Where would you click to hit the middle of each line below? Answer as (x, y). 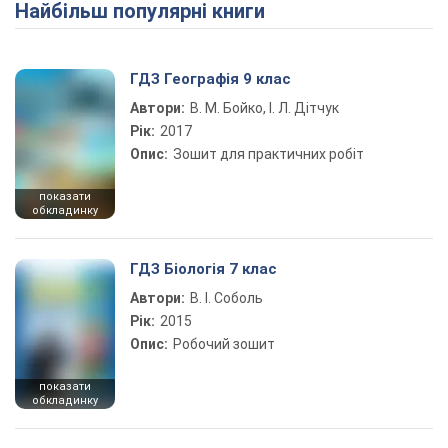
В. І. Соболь (226, 298)
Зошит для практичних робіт (268, 154)
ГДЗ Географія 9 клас (210, 79)
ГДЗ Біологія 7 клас (203, 269)
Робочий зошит (224, 344)
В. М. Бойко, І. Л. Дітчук (264, 108)
